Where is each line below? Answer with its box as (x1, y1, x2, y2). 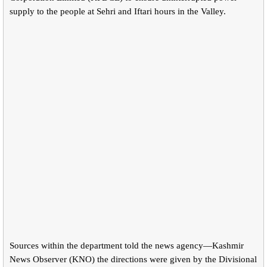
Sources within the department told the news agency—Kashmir (10, 240, 244, 250)
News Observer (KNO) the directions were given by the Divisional (10, 254, 257, 264)
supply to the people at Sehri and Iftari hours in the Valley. (10, 6, 226, 16)
